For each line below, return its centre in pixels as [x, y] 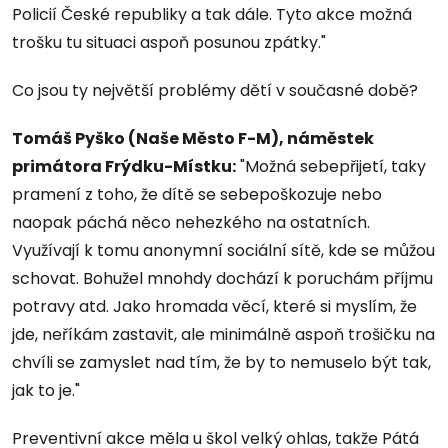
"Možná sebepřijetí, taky [331, 166]
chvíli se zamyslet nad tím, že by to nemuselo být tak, [221, 362]
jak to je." [46, 390]
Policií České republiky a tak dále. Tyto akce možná [212, 14]
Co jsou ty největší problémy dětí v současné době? [215, 90]
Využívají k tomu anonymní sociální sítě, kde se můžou [223, 250]
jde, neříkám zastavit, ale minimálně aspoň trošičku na [223, 334]
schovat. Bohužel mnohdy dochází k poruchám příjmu [222, 278]
